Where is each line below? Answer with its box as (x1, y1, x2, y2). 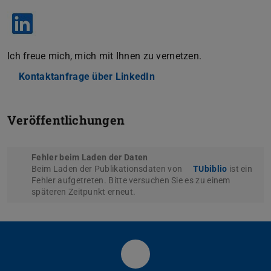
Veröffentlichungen (7, 111, 125, 128)
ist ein (227, 163, 253, 174)
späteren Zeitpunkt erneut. (31, 186, 136, 197)
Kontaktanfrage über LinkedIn (19, 70, 155, 82)
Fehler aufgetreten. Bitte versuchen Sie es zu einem (31, 175, 230, 185)
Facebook (135, 254, 189, 269)
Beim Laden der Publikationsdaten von (31, 163, 184, 174)
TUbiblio (193, 163, 227, 174)
